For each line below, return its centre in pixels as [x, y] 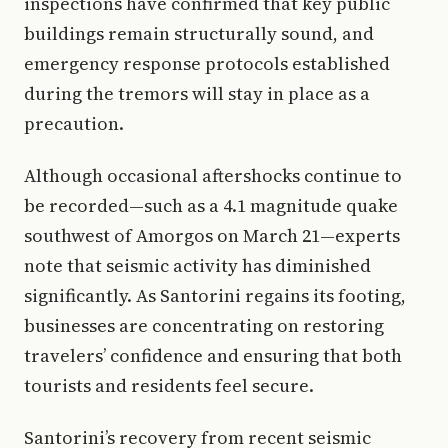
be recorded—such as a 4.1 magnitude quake [211, 205]
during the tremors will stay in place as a [197, 93]
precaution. [74, 123]
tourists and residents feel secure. [169, 385]
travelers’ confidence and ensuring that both [213, 355]
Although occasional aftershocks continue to [213, 175]
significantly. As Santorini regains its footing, [215, 295]
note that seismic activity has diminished [197, 265]
